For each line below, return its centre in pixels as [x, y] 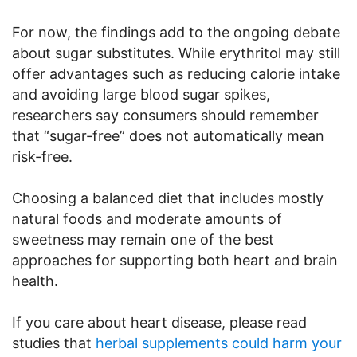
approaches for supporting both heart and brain [175, 260]
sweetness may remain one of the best [143, 239]
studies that [54, 343]
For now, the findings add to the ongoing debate [176, 32]
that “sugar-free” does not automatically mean [168, 136]
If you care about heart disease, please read [159, 322]
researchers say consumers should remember [165, 115]
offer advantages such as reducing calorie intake [176, 74]
